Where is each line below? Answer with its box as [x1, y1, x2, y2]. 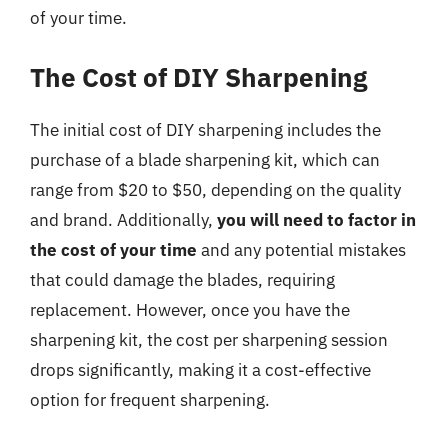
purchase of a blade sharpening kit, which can [30, 148, 380, 171]
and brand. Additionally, [30, 208, 217, 231]
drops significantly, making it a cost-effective [30, 358, 371, 381]
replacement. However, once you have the [30, 298, 350, 321]
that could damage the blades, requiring [30, 268, 335, 291]
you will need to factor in [217, 208, 416, 231]
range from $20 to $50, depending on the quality [30, 178, 401, 201]
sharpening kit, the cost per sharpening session [30, 328, 388, 351]
